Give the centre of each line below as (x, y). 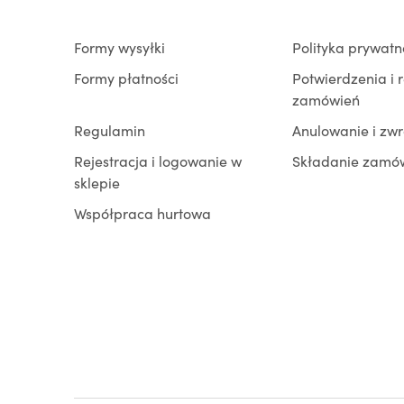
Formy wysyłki (119, 46)
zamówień (326, 99)
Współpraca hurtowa (142, 212)
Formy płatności (126, 77)
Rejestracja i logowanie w (158, 160)
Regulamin (110, 129)
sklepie (97, 182)
